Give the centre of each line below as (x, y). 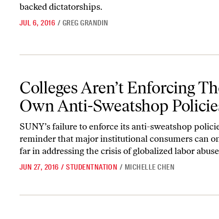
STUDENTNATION (92, 167)
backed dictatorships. (61, 7)
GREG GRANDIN (85, 23)
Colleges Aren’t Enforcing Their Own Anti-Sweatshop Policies (113, 78)
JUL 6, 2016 (38, 23)
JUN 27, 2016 (39, 167)
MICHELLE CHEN (150, 167)
